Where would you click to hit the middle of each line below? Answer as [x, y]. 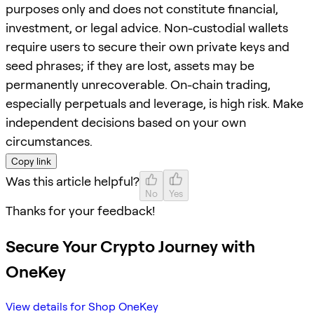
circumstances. [49, 141]
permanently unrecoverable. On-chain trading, [138, 84]
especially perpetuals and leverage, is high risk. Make [155, 103]
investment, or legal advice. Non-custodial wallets [147, 27]
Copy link [31, 161]
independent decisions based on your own [126, 122]
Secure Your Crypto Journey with [130, 246]
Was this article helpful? [73, 181]
